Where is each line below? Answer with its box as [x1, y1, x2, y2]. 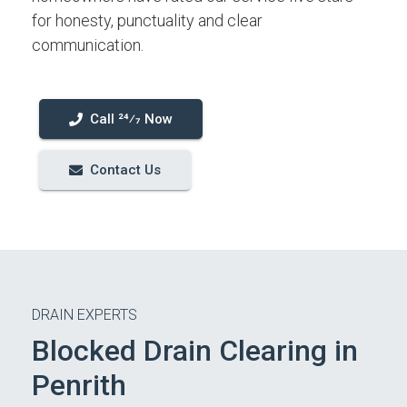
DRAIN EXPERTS [32, 306, 137, 323]
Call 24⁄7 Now [90, 111, 173, 127]
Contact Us [90, 162, 161, 178]
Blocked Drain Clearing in [32, 333, 358, 368]
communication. [32, 35, 144, 55]
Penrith [32, 368, 126, 402]
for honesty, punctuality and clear [32, 11, 263, 30]
